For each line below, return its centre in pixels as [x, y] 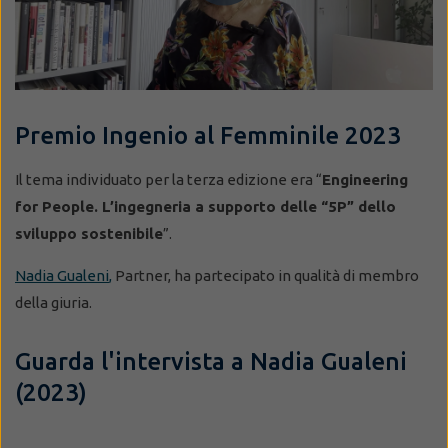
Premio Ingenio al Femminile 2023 [208, 135]
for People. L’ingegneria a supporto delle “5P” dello [205, 206]
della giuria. [53, 302]
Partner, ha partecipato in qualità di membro [265, 275]
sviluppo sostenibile [89, 233]
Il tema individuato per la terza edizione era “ [168, 179]
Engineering [365, 179]
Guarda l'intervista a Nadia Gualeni [211, 361]
